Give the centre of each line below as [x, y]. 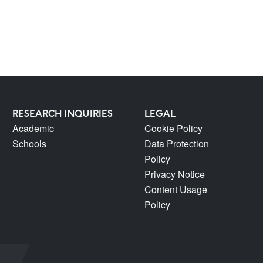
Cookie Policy [173, 128]
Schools [29, 144]
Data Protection [176, 144]
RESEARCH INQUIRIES [62, 113]
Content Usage [176, 189]
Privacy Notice [174, 174]
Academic [33, 128]
